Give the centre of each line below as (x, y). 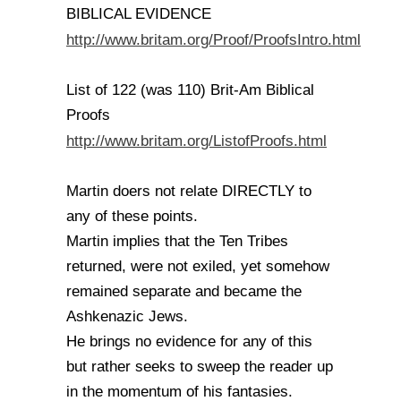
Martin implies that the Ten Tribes (177, 241)
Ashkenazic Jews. (127, 316)
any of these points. (132, 216)
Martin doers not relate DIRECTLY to (189, 191)
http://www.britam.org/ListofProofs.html (196, 141)
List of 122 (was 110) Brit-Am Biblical (190, 90)
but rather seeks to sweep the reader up (200, 367)
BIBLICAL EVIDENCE (139, 14)
